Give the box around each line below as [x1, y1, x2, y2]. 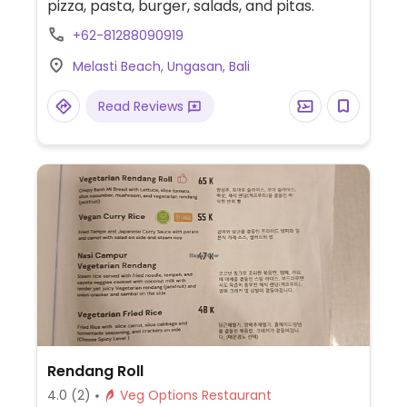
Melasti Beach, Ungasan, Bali [72, 57, 250, 75]
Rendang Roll [46, 361, 144, 382]
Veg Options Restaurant [201, 386, 272, 404]
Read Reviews [97, 97, 187, 115]
